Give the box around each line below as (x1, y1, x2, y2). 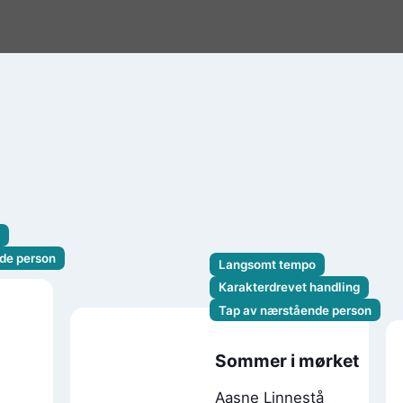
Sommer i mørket (214, 350, 359, 372)
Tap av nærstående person (219, 302, 372, 318)
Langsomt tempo (219, 257, 317, 273)
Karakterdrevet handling (219, 280, 361, 295)
